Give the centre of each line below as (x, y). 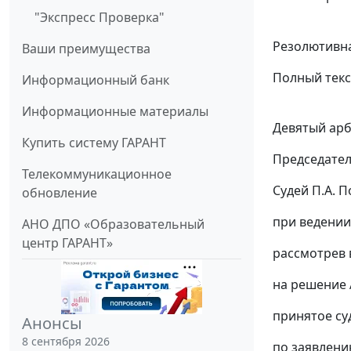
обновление (60, 193)
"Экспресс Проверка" (100, 18)
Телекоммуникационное (97, 174)
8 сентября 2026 (66, 342)
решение (318, 285)
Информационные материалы (115, 112)
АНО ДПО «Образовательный (113, 224)
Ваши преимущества (86, 49)
